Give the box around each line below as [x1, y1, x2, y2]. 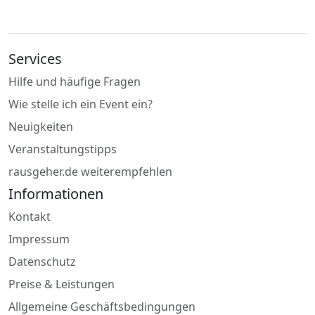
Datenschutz [8, 254, 76, 270]
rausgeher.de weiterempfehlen [8, 164, 172, 180]
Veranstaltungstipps [8, 141, 117, 157]
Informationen [8, 184, 103, 204]
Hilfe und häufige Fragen [8, 74, 141, 90]
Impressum [8, 231, 70, 247]
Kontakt [8, 209, 51, 225]
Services [8, 49, 62, 69]
